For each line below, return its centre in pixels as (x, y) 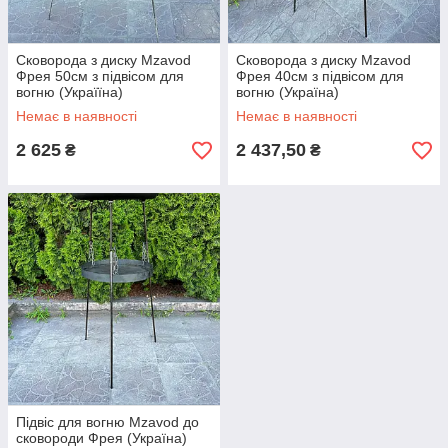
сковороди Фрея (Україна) (101, 438)
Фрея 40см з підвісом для (320, 76)
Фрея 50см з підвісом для (100, 76)
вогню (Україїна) (69, 92)
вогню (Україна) (287, 92)
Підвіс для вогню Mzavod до (107, 422)
